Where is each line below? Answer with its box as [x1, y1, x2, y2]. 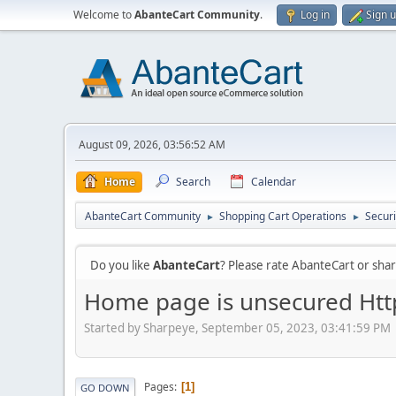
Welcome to [73, 7, 134, 22]
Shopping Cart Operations [219, 209, 346, 224]
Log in [301, 7, 330, 22]
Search [176, 174, 210, 189]
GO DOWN [80, 380, 130, 394]
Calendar [251, 174, 296, 189]
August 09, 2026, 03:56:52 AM [79, 137, 225, 152]
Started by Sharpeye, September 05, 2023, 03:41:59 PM [84, 319, 391, 336]
